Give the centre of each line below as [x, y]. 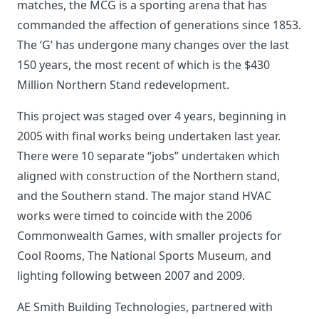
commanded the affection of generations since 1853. [159, 25]
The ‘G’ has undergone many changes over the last [153, 45]
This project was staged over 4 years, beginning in [152, 116]
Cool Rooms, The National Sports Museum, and [144, 256]
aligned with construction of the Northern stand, [148, 176]
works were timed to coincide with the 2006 [135, 216]
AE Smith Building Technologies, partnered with [145, 307]
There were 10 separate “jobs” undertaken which [148, 156]
